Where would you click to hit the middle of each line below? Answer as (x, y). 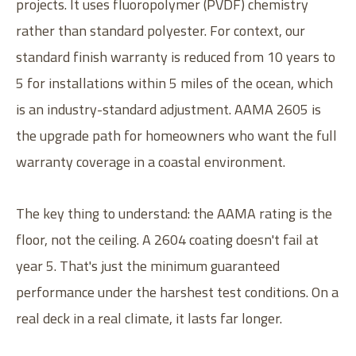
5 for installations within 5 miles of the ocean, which (174, 83)
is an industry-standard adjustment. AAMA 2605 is (168, 109)
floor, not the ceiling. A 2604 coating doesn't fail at (167, 239)
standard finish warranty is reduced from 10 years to (176, 56)
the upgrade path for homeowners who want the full (176, 135)
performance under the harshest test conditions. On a (177, 292)
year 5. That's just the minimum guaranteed (148, 265)
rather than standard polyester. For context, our (161, 30)
